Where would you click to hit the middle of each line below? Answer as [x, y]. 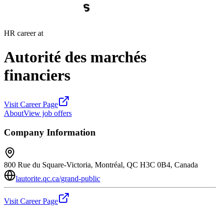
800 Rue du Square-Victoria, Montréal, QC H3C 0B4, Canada [101, 165]
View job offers [48, 113]
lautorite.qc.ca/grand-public [58, 179]
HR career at [24, 33]
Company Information [50, 132]
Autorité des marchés [75, 57]
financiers [37, 75]
